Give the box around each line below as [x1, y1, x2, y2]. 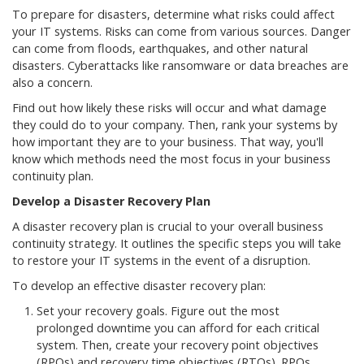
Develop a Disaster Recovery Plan [12, 193, 210, 209]
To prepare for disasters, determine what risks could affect [12, 6, 335, 22]
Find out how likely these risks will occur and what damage [12, 100, 327, 115]
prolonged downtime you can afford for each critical [37, 320, 319, 336]
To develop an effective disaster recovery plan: [12, 278, 266, 293]
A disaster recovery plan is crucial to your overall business [12, 219, 323, 234]
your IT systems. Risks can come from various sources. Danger [12, 24, 351, 39]
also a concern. [12, 75, 93, 90]
